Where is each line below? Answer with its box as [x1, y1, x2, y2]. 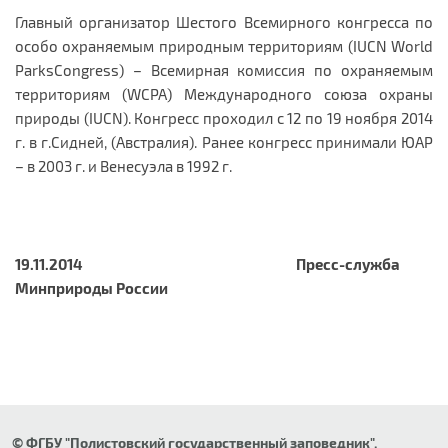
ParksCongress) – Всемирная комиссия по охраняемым [15, 60, 433, 79]
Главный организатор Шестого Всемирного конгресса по [15, 12, 433, 31]
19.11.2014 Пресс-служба [15, 254, 400, 273]
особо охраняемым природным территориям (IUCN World [15, 36, 433, 55]
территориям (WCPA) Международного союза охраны [15, 84, 433, 103]
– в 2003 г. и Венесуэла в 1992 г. [15, 156, 232, 175]
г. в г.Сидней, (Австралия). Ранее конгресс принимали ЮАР [15, 132, 433, 151]
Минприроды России [15, 278, 168, 297]
